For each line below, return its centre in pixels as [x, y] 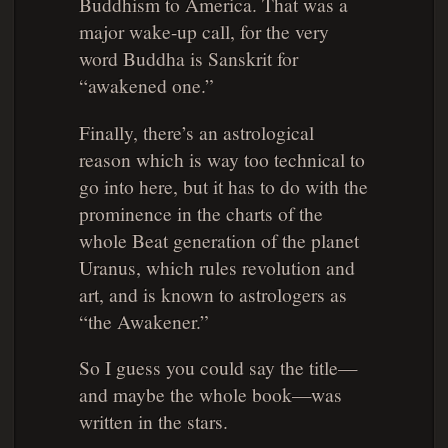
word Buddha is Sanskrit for [188, 58]
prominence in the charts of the [200, 212]
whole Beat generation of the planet [218, 239]
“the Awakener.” [143, 320]
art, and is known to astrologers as [212, 293]
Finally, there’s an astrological [196, 131]
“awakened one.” [146, 85]
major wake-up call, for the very [203, 31]
